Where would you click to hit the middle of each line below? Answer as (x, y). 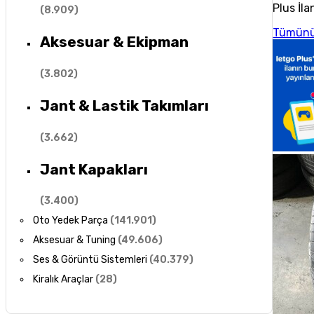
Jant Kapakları (94, 169)
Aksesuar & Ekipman (114, 42)
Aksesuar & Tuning (75, 240)
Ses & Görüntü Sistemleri (90, 260)
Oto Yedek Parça (71, 221)
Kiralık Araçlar (63, 280)
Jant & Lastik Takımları (124, 106)
